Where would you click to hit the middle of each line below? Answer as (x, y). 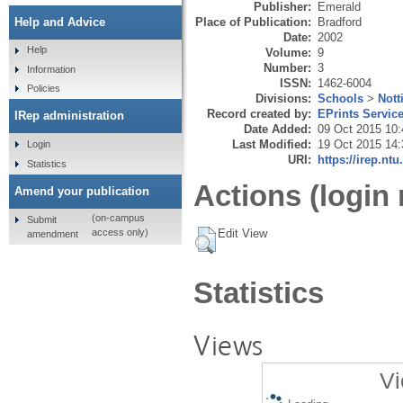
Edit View (242, 234)
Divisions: (283, 98)
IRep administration (69, 116)
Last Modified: (272, 144)
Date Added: (278, 129)
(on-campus (118, 218)
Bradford (340, 22)
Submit (41, 219)
